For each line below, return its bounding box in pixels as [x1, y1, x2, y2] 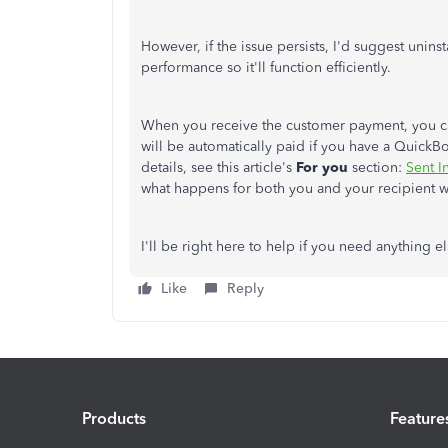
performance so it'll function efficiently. [141, 59, 395, 76]
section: [352, 159, 406, 176]
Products [82, 408, 146, 428]
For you [296, 159, 352, 176]
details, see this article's [141, 159, 296, 176]
